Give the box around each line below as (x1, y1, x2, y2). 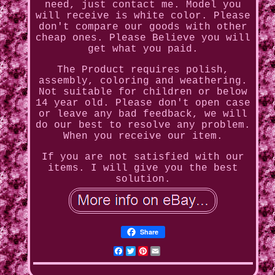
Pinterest (147, 246, 203, 257)
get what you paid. (87, 44, 198, 55)
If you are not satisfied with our (41, 152, 244, 163)
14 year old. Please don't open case (35, 98, 250, 109)
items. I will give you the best (47, 163, 238, 174)
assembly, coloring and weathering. (38, 76, 247, 87)
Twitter (135, 246, 179, 257)
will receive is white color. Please (35, 10, 250, 22)
